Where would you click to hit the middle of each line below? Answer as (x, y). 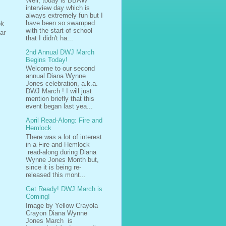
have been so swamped (60, 23)
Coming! (38, 197)
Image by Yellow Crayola (62, 205)
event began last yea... (59, 106)
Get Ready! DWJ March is (64, 189)
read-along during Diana (61, 152)
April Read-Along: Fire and (64, 121)
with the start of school (59, 30)
